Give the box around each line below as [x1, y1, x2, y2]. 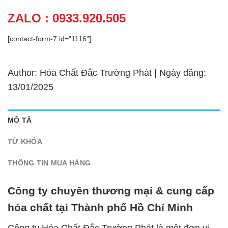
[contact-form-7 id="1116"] [8, 34, 91, 43]
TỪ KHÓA [8, 137, 42, 146]
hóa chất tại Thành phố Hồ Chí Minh [8, 202, 193, 214]
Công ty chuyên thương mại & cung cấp [8, 185, 214, 197]
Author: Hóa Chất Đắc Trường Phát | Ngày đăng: [8, 67, 206, 78]
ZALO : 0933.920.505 [8, 11, 126, 25]
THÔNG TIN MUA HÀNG [8, 158, 91, 167]
